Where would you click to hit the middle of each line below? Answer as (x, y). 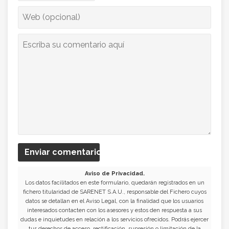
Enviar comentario (63, 152)
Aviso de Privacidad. (114, 174)
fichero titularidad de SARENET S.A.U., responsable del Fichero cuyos (114, 192)
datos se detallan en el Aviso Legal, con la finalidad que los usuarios (114, 201)
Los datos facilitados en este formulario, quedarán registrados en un (114, 183)
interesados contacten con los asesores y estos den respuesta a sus (114, 211)
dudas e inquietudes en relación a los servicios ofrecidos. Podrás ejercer (114, 220)
